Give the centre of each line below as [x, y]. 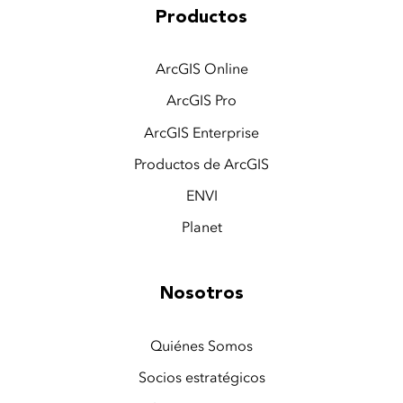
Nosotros [201, 295]
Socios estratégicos [201, 378]
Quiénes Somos [201, 345]
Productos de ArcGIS [201, 164]
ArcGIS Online [201, 69]
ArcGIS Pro [201, 101]
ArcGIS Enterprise [201, 132]
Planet [201, 228]
